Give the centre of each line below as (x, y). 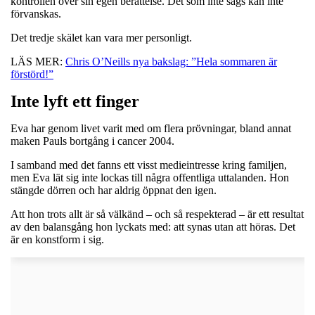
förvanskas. (36, 13)
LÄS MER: (38, 61)
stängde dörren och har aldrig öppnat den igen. (114, 190)
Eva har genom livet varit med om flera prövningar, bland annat (151, 128)
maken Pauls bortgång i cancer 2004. (92, 141)
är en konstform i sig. (57, 239)
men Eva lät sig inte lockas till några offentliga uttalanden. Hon (150, 177)
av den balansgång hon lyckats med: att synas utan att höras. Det (153, 226)
